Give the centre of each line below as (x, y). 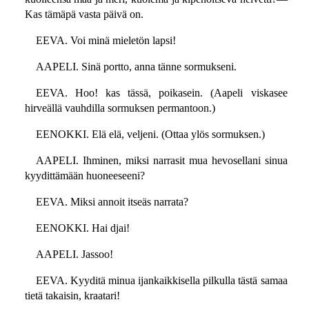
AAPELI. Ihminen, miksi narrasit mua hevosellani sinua (161, 161)
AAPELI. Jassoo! (74, 255)
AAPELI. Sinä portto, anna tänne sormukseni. (136, 67)
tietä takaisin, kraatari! (72, 296)
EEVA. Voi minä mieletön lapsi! (106, 41)
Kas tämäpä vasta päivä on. (84, 14)
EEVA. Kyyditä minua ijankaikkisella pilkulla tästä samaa (161, 281)
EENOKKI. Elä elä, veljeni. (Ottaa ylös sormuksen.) (150, 134)
